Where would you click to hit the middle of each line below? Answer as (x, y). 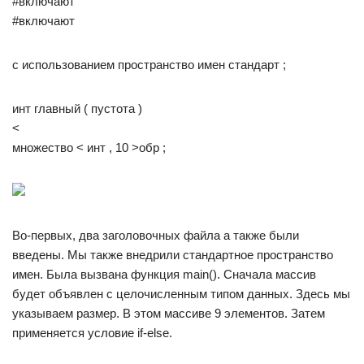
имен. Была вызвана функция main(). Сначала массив (164, 274)
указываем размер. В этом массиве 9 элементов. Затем (169, 313)
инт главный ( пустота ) (77, 108)
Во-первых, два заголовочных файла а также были (156, 235)
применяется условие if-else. (92, 333)
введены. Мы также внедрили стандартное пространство (173, 255)
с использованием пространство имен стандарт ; (149, 65)
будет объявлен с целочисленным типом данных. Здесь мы (181, 294)
